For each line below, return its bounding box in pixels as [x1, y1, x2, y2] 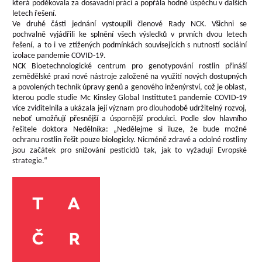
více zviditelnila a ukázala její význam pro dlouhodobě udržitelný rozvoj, [12, 104, 247, 113]
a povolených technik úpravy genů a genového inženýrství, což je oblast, [12, 83, 247, 92]
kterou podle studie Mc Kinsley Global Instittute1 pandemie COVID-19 [12, 94, 247, 102]
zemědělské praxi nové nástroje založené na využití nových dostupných [12, 73, 247, 81]
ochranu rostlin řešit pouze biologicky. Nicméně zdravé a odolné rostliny [12, 136, 247, 144]
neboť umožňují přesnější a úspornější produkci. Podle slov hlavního [12, 115, 247, 123]
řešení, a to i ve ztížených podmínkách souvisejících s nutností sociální [12, 41, 247, 50]
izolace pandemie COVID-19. [12, 51, 106, 60]
